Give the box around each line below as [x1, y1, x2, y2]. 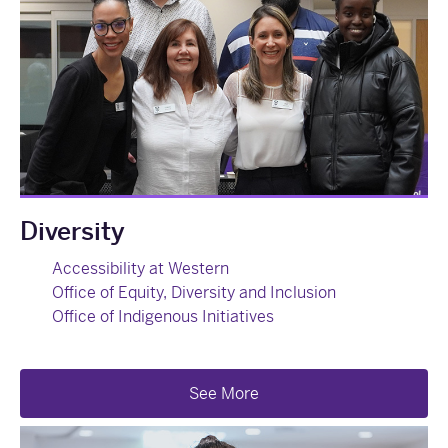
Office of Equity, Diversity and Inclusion [52, 281, 336, 303]
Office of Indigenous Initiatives [52, 305, 274, 327]
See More [189, 382, 259, 404]
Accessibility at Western [52, 257, 229, 279]
